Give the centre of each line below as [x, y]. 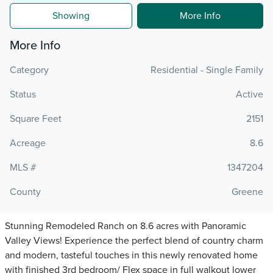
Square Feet [36, 119]
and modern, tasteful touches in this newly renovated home [131, 255]
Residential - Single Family [207, 70]
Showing [71, 16]
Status [23, 94]
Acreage [28, 143]
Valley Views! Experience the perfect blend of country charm [134, 241]
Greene [247, 192]
